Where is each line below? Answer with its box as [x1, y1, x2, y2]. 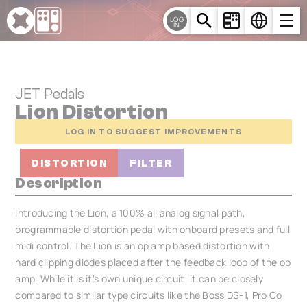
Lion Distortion [15, 100, 169, 124]
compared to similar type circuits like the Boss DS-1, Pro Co [15, 288, 282, 302]
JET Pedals [15, 86, 85, 102]
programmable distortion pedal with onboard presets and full [15, 223, 290, 236]
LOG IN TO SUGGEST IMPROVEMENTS [65, 126, 242, 136]
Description [15, 175, 103, 191]
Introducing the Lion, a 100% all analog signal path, [15, 206, 245, 219]
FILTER [130, 157, 173, 169]
